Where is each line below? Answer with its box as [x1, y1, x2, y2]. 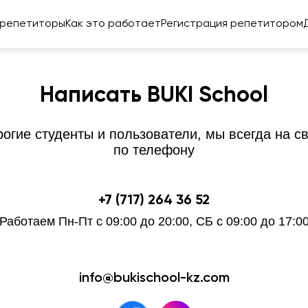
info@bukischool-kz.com [78, 272, 230, 285]
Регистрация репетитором [160, 19, 303, 30]
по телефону [113, 142, 195, 157]
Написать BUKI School [40, 85, 268, 107]
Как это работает [65, 19, 161, 30]
